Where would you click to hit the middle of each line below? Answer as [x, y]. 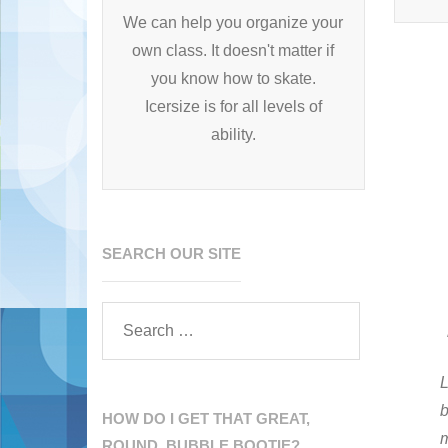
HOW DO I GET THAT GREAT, [206, 418]
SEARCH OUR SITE [172, 253]
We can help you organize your [233, 22]
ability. [233, 134]
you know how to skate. [233, 78]
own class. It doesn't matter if [233, 50]
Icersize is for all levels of [233, 106]
